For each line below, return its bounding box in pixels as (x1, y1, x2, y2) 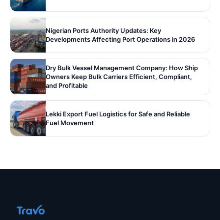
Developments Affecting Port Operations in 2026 (46, 35, 195, 43)
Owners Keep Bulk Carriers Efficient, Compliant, (46, 72, 192, 81)
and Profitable (46, 81, 88, 89)
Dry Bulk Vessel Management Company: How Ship (46, 63, 198, 72)
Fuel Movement (46, 118, 94, 127)
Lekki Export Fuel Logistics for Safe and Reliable (46, 110, 190, 118)
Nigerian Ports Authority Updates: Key (46, 26, 161, 34)
